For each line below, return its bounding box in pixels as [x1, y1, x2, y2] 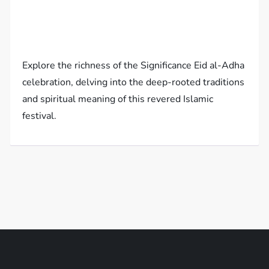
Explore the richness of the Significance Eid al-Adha [22, 58, 245, 72]
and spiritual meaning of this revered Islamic [22, 92, 214, 106]
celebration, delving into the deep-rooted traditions [22, 75, 245, 89]
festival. [22, 109, 57, 122]
